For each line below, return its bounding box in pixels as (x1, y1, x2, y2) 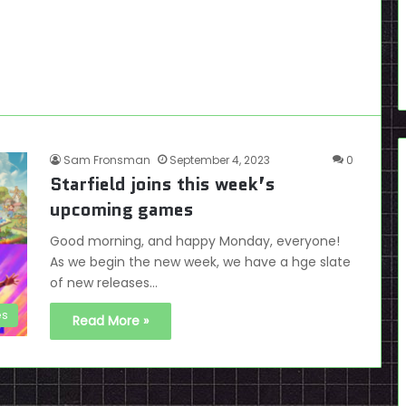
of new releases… (50, 274, 158, 292)
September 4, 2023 (169, 152, 270, 168)
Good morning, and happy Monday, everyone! (50, 232, 340, 250)
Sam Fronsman (63, 152, 150, 168)
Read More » (72, 312, 149, 330)
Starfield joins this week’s (50, 171, 275, 197)
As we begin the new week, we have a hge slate (50, 253, 351, 271)
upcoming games (50, 197, 194, 222)
